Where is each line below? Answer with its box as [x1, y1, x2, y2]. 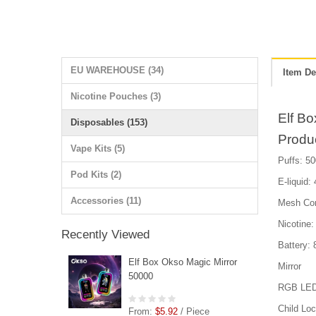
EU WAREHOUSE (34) [71, 64, 164, 75]
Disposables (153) [71, 116, 147, 128]
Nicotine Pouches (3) [71, 90, 161, 102]
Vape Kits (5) [71, 142, 125, 154]
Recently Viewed [61, 227, 150, 241]
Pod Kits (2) [71, 169, 121, 180]
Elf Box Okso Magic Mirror [128, 256, 237, 267]
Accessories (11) [71, 195, 141, 206]
